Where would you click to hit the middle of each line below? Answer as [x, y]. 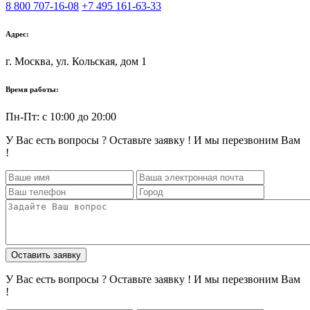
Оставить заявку [46, 255]
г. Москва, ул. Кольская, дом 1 [76, 62]
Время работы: [32, 90]
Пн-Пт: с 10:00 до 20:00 [61, 117]
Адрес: [17, 34]
